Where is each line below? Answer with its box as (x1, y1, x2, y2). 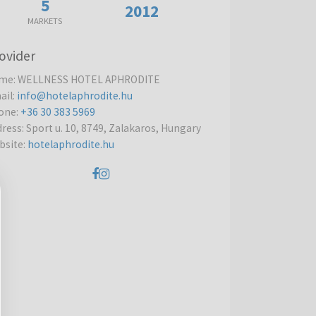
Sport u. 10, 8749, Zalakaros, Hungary (26, 121, 202, 135)
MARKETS (28, 16, 63, 26)
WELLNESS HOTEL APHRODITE (18, 73, 161, 86)
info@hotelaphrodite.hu (17, 89, 133, 102)
